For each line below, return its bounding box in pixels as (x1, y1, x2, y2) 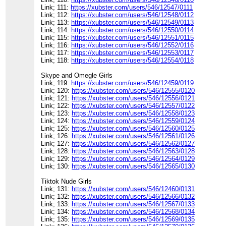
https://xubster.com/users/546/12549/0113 (71, 19, 194, 27)
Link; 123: (41, 109, 72, 118)
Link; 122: (41, 102, 72, 110)
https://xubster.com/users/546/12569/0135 (72, 215, 195, 223)
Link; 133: (41, 200, 72, 208)
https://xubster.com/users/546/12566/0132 (72, 193, 195, 201)
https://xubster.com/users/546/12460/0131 (72, 185, 195, 193)
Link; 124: (41, 117, 72, 125)
